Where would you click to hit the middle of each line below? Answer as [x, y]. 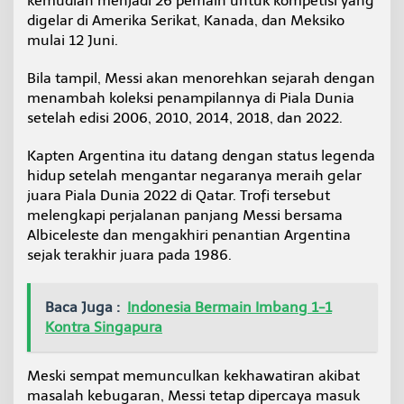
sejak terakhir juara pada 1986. [129, 255]
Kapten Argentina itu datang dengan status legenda [201, 156]
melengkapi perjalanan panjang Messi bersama [185, 216]
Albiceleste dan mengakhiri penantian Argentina [189, 235]
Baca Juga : [83, 308]
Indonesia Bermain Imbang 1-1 [230, 308]
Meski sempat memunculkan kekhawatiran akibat [193, 376]
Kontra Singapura [104, 327]
